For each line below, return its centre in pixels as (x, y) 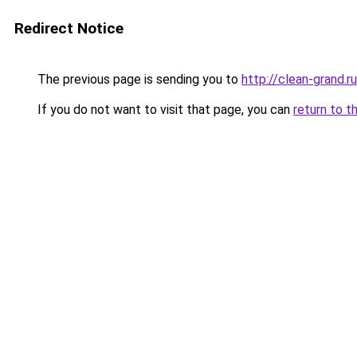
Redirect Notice (69, 28)
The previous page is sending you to (138, 79)
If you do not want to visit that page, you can (164, 110)
